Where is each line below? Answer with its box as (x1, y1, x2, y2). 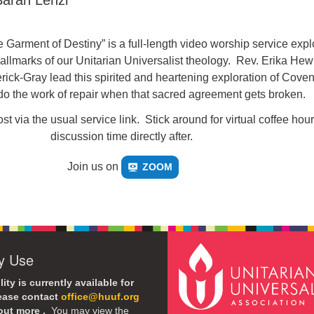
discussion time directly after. (50, 130, 196, 142)
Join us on (67, 161, 121, 172)
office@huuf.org (60, 292, 139, 302)
